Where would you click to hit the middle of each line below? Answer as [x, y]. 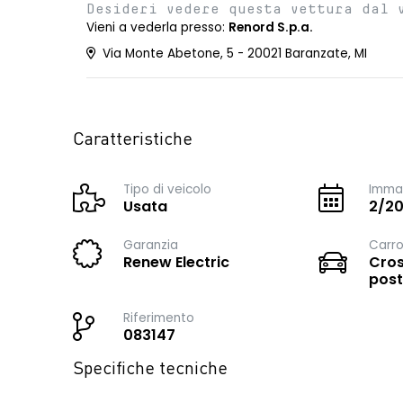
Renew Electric [176, 262]
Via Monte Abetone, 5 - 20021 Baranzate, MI [233, 54]
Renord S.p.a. [271, 27]
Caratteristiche [133, 140]
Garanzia [151, 245]
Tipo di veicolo [167, 189]
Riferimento [159, 318]
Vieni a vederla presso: [157, 27]
